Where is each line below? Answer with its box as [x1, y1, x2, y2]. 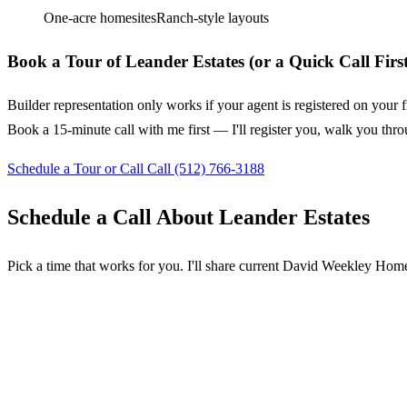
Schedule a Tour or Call [7, 160, 147, 176]
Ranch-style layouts [156, 10, 269, 26]
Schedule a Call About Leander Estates [7, 204, 370, 229]
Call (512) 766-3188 [147, 160, 264, 176]
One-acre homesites [44, 10, 156, 26]
